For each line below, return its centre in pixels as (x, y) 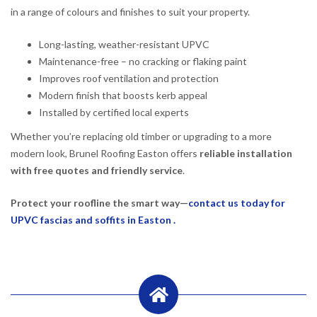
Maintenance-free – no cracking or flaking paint (143, 61)
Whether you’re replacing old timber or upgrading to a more (141, 136)
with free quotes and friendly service (97, 170)
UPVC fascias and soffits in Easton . (93, 219)
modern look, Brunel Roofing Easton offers (105, 153)
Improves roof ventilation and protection (129, 78)
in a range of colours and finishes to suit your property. (130, 11)
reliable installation (246, 153)
